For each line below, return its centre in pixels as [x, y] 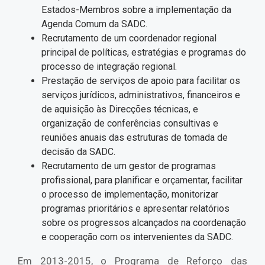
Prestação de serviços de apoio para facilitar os [141, 81]
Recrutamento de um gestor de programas [129, 166]
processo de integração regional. [109, 67]
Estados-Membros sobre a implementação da [136, 10]
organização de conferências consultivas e [130, 124]
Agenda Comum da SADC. [94, 24]
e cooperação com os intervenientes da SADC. [137, 237]
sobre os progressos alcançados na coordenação [144, 223]
